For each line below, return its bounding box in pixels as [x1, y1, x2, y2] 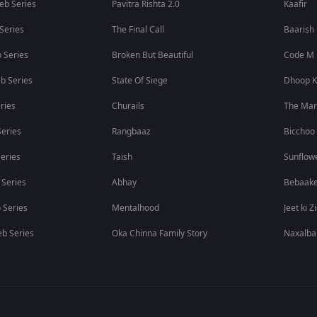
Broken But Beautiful [112, 49, 194, 62]
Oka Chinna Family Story [112, 227, 208, 240]
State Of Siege [112, 74, 168, 87]
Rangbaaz [112, 125, 151, 138]
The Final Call [112, 23, 165, 36]
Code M [284, 49, 315, 62]
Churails [112, 100, 145, 113]
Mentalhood [112, 202, 160, 214]
